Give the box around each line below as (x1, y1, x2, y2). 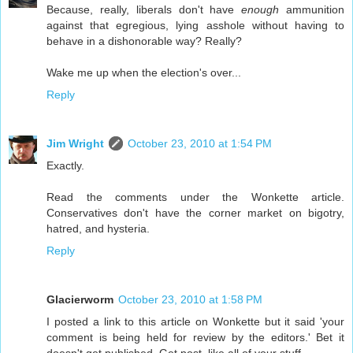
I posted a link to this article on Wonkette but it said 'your (46, 314, 344, 328)
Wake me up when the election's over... (46, 65, 241, 79)
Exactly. (46, 158, 84, 172)
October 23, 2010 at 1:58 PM (118, 292, 262, 306)
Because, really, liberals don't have (46, 2, 242, 16)
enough (241, 2, 280, 16)
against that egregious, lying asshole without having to (46, 18, 344, 32)
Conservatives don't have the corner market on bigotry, (46, 206, 344, 219)
